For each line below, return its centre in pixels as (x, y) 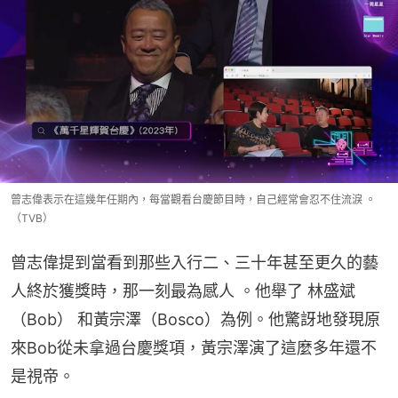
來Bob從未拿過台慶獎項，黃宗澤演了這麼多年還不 (194, 347)
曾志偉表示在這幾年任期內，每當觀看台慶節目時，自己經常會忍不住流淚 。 (193, 199)
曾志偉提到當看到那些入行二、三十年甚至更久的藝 (195, 262)
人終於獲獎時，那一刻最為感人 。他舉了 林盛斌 (183, 291)
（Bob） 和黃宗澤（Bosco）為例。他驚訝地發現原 (195, 319)
